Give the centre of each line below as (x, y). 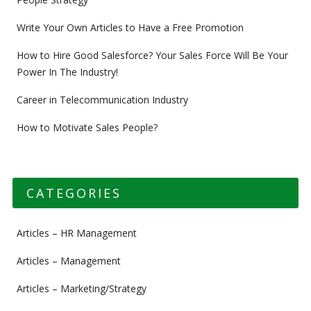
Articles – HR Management (76, 233)
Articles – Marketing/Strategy (81, 288)
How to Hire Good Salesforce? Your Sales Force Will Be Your (152, 55)
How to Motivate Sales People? (87, 127)
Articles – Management (68, 261)
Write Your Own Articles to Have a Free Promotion (130, 27)
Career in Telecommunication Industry (102, 100)
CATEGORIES (74, 193)
